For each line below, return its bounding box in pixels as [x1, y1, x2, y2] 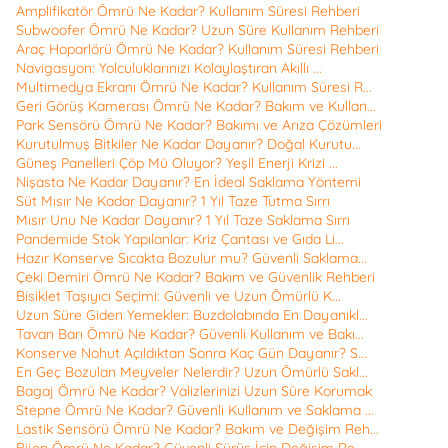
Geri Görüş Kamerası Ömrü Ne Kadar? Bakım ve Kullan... [16, 97, 376, 116]
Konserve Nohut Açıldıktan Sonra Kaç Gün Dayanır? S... [16, 344, 367, 363]
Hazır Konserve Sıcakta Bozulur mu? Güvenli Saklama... [16, 249, 367, 268]
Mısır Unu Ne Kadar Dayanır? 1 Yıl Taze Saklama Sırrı [16, 211, 350, 230]
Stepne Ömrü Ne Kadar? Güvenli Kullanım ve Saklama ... [16, 401, 374, 420]
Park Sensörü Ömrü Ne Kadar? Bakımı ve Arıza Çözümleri [16, 116, 382, 135]
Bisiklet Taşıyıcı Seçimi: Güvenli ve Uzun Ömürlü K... [16, 287, 341, 306]
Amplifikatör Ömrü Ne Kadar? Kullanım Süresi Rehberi [16, 2, 360, 21]
